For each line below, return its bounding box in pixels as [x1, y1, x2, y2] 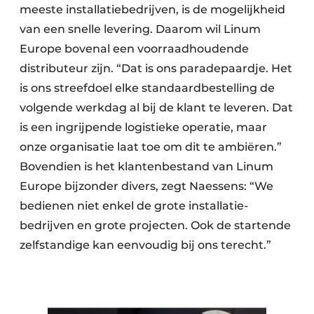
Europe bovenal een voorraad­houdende [20, 42, 249, 56]
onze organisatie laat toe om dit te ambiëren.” [20, 140, 282, 154]
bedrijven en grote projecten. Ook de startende [20, 219, 291, 233]
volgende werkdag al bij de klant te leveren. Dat [20, 101, 293, 115]
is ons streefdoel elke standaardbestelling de [20, 81, 275, 95]
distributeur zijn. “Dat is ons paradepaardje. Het [20, 62, 292, 76]
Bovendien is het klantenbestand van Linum [20, 160, 273, 174]
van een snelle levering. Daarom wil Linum [20, 22, 261, 36]
